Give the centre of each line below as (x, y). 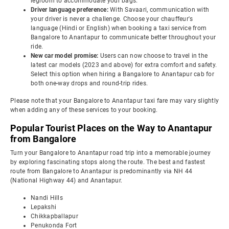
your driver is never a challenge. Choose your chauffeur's (112, 19)
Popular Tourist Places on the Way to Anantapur (111, 128)
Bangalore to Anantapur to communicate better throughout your (123, 37)
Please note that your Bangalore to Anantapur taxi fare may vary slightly (114, 101)
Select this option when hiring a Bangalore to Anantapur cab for (122, 74)
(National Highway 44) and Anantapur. (66, 180)
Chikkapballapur (54, 216)
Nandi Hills (47, 198)
